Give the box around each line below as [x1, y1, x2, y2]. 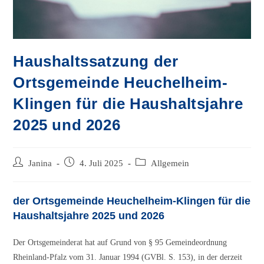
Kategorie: [135, 170, 170, 180]
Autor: [12, 170, 35, 180]
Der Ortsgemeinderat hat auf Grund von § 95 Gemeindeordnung [13, 238, 227, 247]
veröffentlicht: [64, 170, 112, 180]
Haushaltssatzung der [13, 52, 179, 71]
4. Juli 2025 [80, 159, 124, 169]
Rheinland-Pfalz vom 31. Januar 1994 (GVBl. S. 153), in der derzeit [13, 253, 243, 262]
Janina [28, 159, 52, 169]
